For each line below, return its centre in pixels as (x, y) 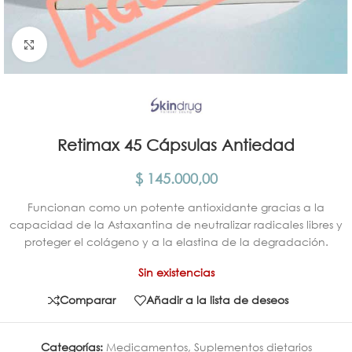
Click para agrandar (99, 44)
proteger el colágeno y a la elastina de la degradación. (176, 241)
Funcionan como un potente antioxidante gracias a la (176, 207)
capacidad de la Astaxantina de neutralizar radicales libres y (176, 224)
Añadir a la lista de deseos (217, 300)
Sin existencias (176, 272)
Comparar (88, 300)
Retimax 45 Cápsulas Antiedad (176, 145)
